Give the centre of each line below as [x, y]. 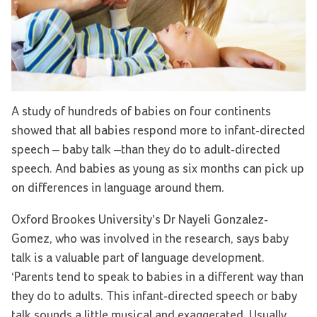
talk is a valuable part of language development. [138, 258]
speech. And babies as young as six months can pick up [158, 169]
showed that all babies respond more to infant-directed [158, 131]
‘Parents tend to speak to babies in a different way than [157, 277]
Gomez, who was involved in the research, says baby [150, 239]
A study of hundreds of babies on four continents [141, 111]
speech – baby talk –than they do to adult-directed [146, 150]
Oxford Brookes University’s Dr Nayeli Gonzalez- [140, 220]
